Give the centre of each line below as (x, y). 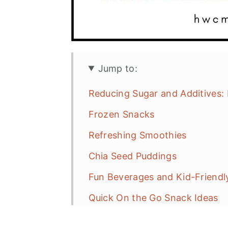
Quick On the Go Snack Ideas (153, 197)
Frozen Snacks (121, 114)
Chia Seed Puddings (132, 156)
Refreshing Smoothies (137, 135)
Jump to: (118, 68)
